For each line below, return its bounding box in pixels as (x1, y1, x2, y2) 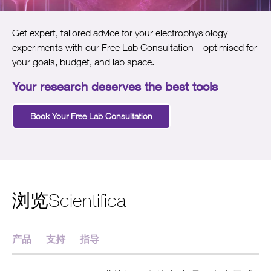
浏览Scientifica (12, 190, 126, 211)
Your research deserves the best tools (12, 79, 218, 93)
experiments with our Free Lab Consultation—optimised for (12, 42, 257, 53)
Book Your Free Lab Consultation (30, 111, 152, 122)
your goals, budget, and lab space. (12, 56, 154, 68)
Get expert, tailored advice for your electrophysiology (12, 27, 227, 39)
